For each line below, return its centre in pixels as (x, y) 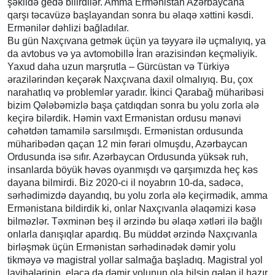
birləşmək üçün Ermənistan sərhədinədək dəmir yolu (122, 247)
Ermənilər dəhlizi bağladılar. (68, 28)
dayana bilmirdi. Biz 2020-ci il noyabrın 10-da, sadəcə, (125, 182)
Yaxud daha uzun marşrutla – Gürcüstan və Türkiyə (118, 66)
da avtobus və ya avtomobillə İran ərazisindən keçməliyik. (132, 53)
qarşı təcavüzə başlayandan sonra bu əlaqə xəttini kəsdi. (130, 15)
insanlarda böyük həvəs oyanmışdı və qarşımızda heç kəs (133, 169)
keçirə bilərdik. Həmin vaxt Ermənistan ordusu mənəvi (124, 118)
